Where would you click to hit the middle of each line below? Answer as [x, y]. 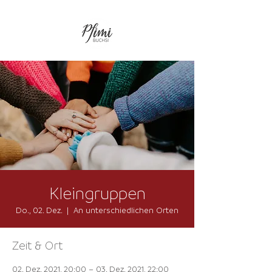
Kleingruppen [97, 193]
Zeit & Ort [37, 245]
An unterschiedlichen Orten [126, 210]
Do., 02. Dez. [39, 210]
